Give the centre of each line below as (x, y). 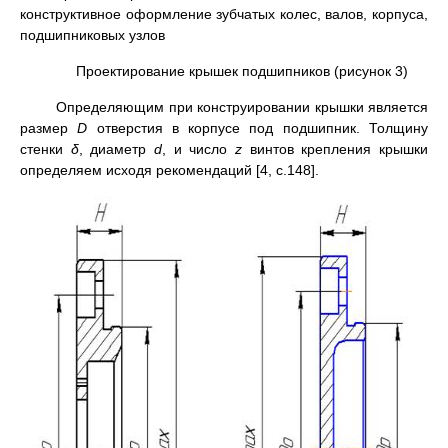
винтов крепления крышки (335, 149)
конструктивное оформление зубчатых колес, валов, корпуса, (224, 14)
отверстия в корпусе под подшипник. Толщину (258, 128)
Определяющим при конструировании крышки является (242, 107)
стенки (45, 149)
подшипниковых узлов (92, 35)
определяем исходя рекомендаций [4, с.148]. (169, 170)
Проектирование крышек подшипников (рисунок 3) (241, 71)
